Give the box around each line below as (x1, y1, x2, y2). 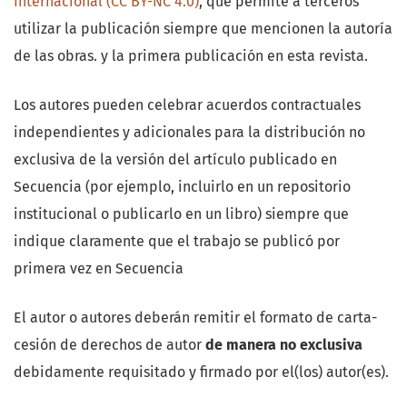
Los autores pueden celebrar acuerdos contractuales (14, 96, 361, 114)
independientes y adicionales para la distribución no (14, 124, 365, 142)
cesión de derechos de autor (14, 336, 205, 354)
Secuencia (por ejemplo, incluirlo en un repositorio (14, 178, 351, 196)
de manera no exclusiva (205, 336, 362, 354)
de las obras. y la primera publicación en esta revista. (14, 47, 368, 65)
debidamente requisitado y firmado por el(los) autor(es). (14, 363, 389, 382)
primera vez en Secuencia (14, 260, 187, 278)
